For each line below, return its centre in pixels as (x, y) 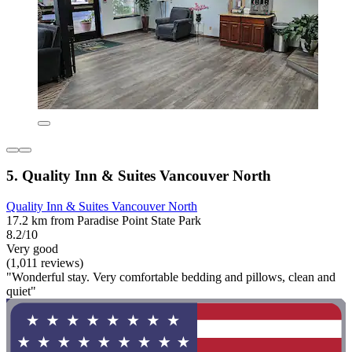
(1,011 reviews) (45, 262)
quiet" (21, 291)
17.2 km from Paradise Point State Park (104, 220)
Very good (32, 248)
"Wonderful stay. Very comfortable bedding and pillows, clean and (171, 277)
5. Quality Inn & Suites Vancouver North (139, 176)
